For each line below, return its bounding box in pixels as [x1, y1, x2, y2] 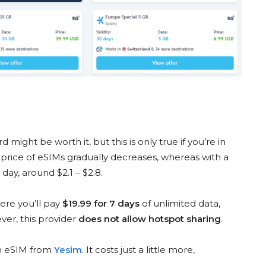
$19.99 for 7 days [62, 198, 140, 210]
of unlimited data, [140, 198, 220, 210]
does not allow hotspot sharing [78, 213, 221, 225]
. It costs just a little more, [82, 244, 195, 256]
